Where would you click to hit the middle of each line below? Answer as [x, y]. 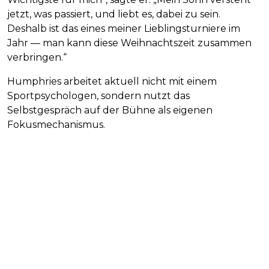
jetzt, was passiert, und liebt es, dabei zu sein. [114, 14]
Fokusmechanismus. [56, 124]
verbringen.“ [37, 57]
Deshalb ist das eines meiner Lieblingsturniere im [124, 28]
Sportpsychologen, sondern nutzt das [98, 95]
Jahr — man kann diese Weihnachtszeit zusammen [129, 43]
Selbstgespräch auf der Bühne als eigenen [110, 110]
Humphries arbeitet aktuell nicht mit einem [112, 81]
